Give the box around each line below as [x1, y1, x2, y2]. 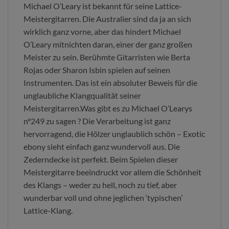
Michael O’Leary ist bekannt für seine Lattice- [24, 1, 182, 11]
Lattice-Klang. [24, 205, 73, 216]
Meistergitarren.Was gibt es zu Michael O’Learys [24, 103, 192, 113]
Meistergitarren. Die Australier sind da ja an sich [24, 14, 191, 24]
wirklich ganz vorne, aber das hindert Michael [24, 27, 181, 37]
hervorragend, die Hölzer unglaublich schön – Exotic [24, 129, 205, 139]
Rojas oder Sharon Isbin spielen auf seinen [24, 65, 170, 75]
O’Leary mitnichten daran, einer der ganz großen [24, 39, 192, 50]
